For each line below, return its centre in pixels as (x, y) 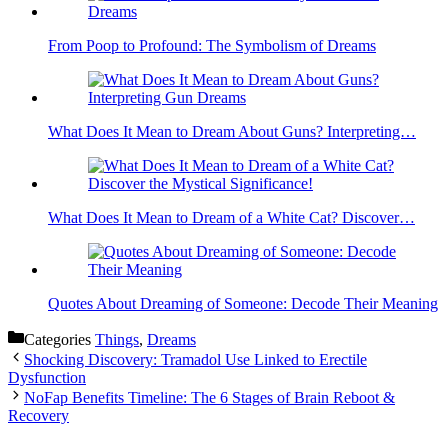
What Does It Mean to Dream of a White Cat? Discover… (231, 218)
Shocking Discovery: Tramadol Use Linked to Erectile (195, 360)
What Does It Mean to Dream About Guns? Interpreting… (232, 132)
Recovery (38, 416)
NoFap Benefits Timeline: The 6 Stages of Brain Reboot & (209, 398)
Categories (59, 340)
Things (117, 340)
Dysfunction (47, 378)
